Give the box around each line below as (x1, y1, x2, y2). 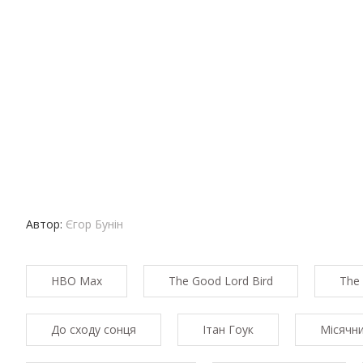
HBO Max (51, 273, 102, 289)
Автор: (26, 216, 66, 233)
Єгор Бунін (66, 216, 123, 233)
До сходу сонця (51, 322, 136, 338)
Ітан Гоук (203, 322, 254, 338)
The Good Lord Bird (169, 273, 273, 289)
